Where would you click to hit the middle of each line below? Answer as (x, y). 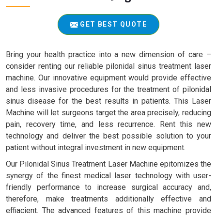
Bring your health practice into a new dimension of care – (108, 54)
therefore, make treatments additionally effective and (108, 199)
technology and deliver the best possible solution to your (108, 136)
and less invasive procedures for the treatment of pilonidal (108, 89)
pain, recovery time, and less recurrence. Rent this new (108, 124)
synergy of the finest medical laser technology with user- (108, 175)
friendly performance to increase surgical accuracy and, (108, 187)
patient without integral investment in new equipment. (96, 147)
